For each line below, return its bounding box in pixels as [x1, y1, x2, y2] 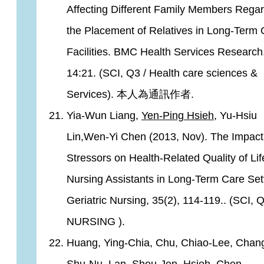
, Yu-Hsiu [214, 110, 257, 121]
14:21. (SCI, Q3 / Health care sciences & [67, 67, 258, 79]
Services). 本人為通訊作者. [67, 88, 194, 100]
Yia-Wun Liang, [67, 110, 141, 121]
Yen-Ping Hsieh [141, 110, 214, 121]
